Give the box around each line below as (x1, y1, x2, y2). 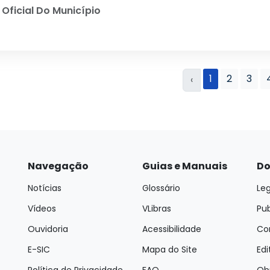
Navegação (28, 159, 89, 173)
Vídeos (28, 202, 56, 215)
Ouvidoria (28, 223, 68, 235)
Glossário (142, 182, 180, 194)
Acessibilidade (142, 223, 201, 235)
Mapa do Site (142, 243, 197, 256)
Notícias (28, 182, 61, 194)
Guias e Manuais (142, 159, 227, 173)
